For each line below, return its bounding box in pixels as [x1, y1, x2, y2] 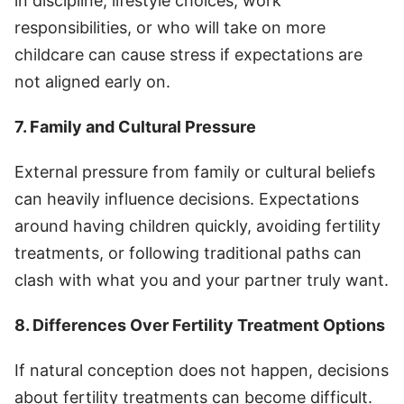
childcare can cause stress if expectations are [14, 44, 363, 64]
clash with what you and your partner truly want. [14, 270, 389, 289]
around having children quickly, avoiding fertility [14, 216, 381, 235]
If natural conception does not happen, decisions [14, 360, 389, 380]
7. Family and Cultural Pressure [14, 116, 256, 136]
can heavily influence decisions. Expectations [14, 188, 359, 208]
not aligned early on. [14, 71, 170, 91]
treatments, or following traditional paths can [14, 243, 362, 262]
